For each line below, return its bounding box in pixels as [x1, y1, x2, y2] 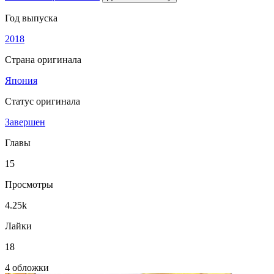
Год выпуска [5, 13, 57, 23]
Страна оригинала [5, 54, 81, 65]
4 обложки [5, 262, 49, 273]
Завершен [5, 117, 45, 127]
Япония [5, 75, 37, 86]
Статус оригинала [5, 96, 80, 106]
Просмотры [5, 179, 53, 190]
